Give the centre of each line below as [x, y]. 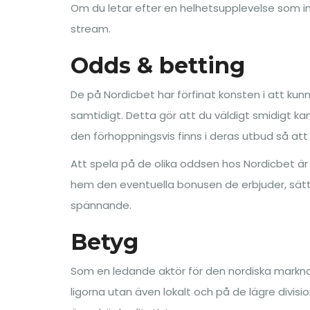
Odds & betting [158, 65]
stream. [91, 29]
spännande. [101, 205]
